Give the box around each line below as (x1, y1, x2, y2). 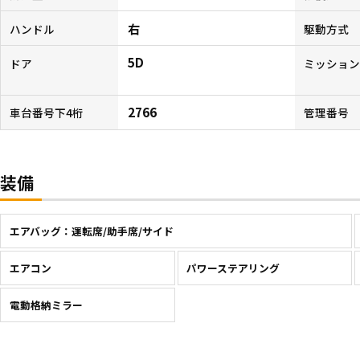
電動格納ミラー (9, 297, 83, 313)
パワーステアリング (186, 260, 280, 276)
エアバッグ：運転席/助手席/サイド (9, 223, 174, 239)
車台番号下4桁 (9, 104, 84, 121)
